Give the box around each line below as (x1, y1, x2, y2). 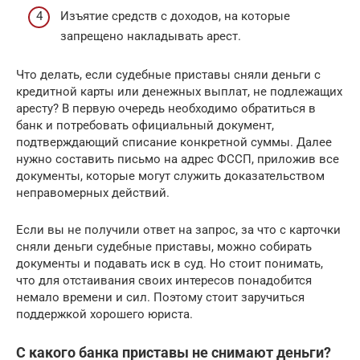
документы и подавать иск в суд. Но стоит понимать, (16, 256, 323, 271)
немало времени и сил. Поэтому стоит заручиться (16, 289, 305, 305)
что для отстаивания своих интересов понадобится (16, 272, 312, 288)
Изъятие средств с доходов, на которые (60, 8, 290, 23)
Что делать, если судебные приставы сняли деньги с (16, 67, 321, 82)
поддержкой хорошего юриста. (16, 306, 193, 321)
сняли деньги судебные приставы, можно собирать (16, 239, 312, 254)
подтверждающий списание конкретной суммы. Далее (16, 134, 332, 149)
